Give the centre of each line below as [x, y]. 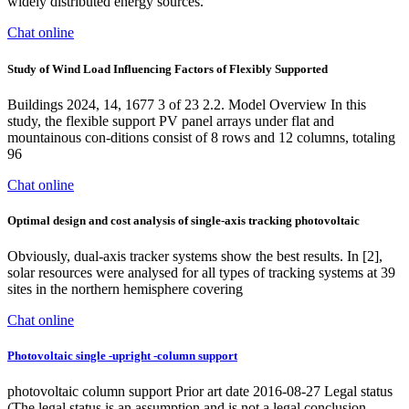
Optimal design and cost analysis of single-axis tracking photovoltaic [184, 220]
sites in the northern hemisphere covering [125, 289]
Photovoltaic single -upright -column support [122, 356]
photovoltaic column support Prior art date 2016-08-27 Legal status [200, 392]
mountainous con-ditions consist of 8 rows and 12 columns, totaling [201, 137]
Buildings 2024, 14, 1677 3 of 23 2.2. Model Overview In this [187, 104]
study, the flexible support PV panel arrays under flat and [171, 121]
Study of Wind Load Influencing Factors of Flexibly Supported [168, 68]
